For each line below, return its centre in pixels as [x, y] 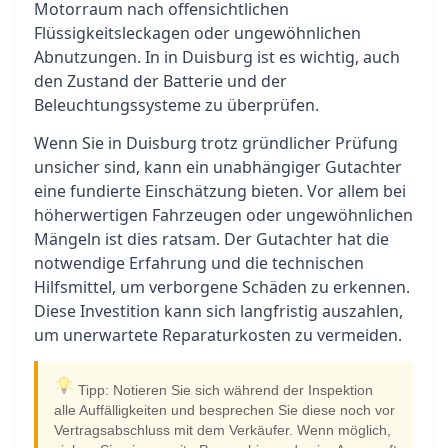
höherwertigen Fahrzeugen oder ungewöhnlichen [223, 215]
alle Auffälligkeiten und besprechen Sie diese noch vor [224, 410]
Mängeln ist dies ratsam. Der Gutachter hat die [211, 239]
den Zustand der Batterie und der [160, 81]
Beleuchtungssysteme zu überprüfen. [176, 105]
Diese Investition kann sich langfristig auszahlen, [218, 311]
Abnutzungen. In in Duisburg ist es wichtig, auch [217, 57]
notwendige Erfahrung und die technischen [199, 263]
